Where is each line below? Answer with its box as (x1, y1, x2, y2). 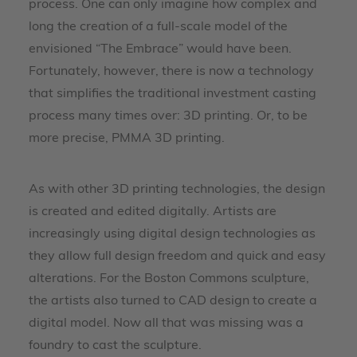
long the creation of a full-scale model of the (29, 21, 288, 33)
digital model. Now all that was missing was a (29, 317, 304, 330)
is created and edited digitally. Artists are (29, 206, 277, 218)
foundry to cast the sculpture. (29, 339, 202, 352)
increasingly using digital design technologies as (29, 228, 316, 241)
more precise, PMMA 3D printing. (29, 132, 225, 145)
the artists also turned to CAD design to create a (29, 295, 317, 308)
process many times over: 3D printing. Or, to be (29, 110, 308, 123)
